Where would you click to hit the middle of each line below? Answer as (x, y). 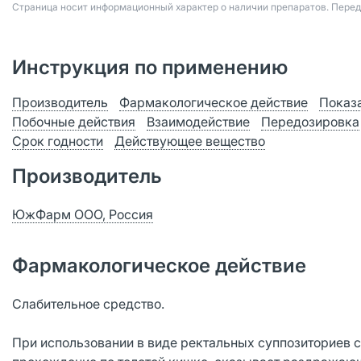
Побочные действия (74, 122)
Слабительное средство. (88, 304)
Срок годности (58, 141)
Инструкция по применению (150, 67)
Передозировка (310, 122)
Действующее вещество (190, 141)
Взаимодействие (198, 122)
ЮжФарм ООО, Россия (83, 214)
